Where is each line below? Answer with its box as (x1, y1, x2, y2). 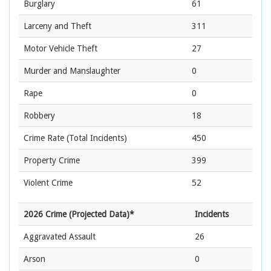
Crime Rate (24, 133, 64, 143)
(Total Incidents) (64, 133, 127, 143)
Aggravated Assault (24, 232, 96, 242)
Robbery (24, 111, 55, 121)
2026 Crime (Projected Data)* (24, 209, 134, 220)
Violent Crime (24, 178, 73, 188)
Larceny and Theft (24, 21, 91, 31)
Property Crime (24, 155, 80, 166)
